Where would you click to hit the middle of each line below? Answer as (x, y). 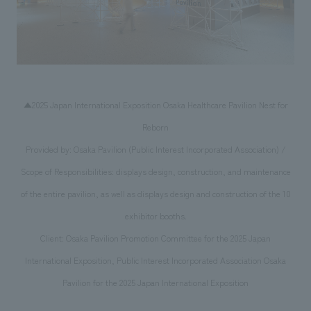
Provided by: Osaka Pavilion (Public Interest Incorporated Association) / (155, 149)
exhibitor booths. (155, 216)
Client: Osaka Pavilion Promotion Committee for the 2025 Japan (155, 238)
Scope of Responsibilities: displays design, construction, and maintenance (155, 171)
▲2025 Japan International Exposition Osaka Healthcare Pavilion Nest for (155, 104)
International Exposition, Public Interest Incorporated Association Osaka (155, 260)
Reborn (155, 127)
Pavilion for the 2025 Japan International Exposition (155, 282)
